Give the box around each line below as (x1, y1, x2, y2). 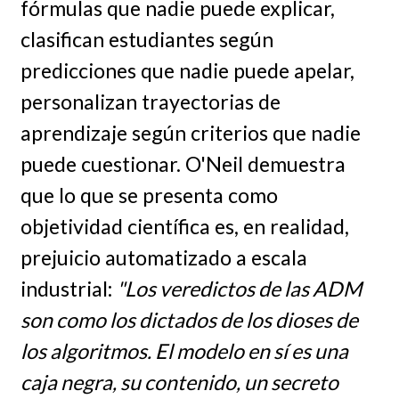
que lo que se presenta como (20, 182, 278, 208)
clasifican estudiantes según (20, 26, 273, 52)
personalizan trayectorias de (20, 88, 281, 114)
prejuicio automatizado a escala (20, 244, 307, 270)
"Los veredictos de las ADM (116, 275, 362, 301)
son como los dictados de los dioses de (20, 306, 358, 332)
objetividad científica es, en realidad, (20, 213, 349, 239)
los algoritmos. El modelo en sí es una (20, 338, 348, 363)
